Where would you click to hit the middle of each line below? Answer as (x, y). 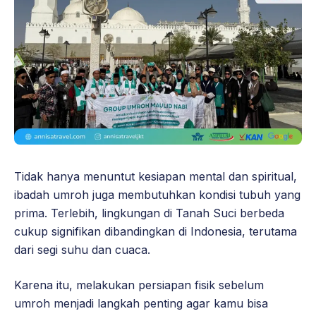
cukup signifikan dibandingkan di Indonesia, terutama (156, 232)
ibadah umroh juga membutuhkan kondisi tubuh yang (157, 195)
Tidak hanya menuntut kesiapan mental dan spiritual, (156, 177)
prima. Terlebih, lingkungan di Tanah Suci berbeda (149, 213)
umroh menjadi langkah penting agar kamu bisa (141, 304)
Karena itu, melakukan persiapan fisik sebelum (139, 285)
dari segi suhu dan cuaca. (82, 250)
